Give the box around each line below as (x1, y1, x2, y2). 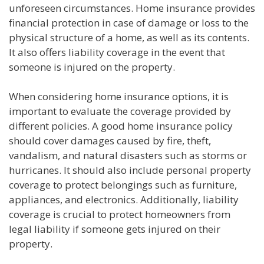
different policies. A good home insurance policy (9, 119, 233, 133)
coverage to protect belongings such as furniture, (9, 178, 237, 192)
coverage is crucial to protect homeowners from (9, 207, 230, 222)
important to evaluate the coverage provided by (9, 104, 231, 118)
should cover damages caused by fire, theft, (9, 134, 211, 148)
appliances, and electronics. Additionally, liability (9, 193, 239, 207)
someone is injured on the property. (9, 60, 175, 74)
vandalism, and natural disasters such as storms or (9, 148, 247, 163)
